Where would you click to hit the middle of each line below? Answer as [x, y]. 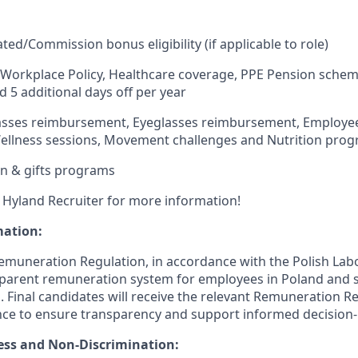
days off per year [135, 92]
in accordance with [209, 262]
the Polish [299, 262]
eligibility [175, 44]
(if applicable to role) [265, 44]
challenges [205, 140]
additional [51, 92]
